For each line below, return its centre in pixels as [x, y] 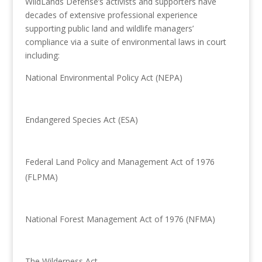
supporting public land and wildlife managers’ [109, 28]
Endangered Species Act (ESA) [81, 120]
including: [42, 55]
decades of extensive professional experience [111, 15]
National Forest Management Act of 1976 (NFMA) [120, 219]
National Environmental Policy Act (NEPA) [104, 77]
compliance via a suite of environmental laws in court [125, 42]
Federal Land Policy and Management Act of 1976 [120, 162]
